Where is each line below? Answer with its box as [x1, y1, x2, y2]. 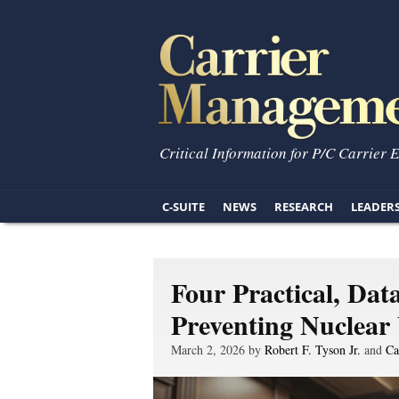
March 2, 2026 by [171, 341, 265, 358]
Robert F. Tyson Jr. [265, 341, 361, 358]
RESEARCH [274, 199, 333, 215]
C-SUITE [162, 199, 205, 215]
